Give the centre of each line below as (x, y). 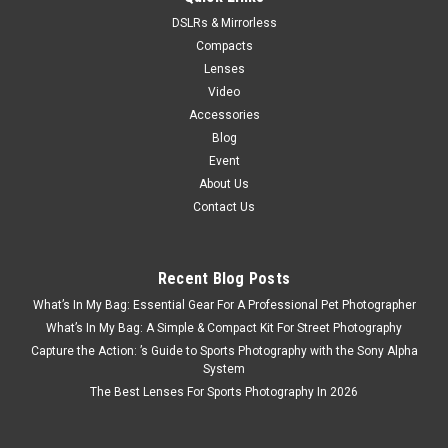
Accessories (224, 115)
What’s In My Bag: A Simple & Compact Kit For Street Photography (224, 328)
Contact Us (224, 207)
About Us (224, 184)
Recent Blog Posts (224, 279)
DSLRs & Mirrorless (224, 23)
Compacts (224, 46)
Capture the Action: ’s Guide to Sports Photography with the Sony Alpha (224, 351)
